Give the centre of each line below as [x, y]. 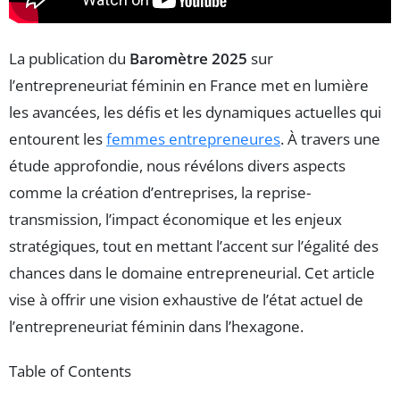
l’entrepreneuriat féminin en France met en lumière [189, 85]
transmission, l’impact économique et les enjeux [175, 219]
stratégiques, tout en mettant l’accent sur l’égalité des [194, 246]
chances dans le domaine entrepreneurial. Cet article [192, 272]
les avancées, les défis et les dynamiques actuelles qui [195, 112]
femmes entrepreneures [193, 138]
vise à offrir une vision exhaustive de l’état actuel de [186, 299]
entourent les [58, 138]
